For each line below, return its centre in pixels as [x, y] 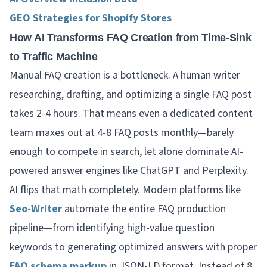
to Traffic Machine [54, 57]
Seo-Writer [36, 209]
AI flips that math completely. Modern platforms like [125, 190]
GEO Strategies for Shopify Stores [91, 18]
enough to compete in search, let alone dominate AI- [126, 152]
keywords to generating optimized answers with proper [133, 247]
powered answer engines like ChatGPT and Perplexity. [129, 171]
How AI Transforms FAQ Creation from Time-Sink [131, 38]
